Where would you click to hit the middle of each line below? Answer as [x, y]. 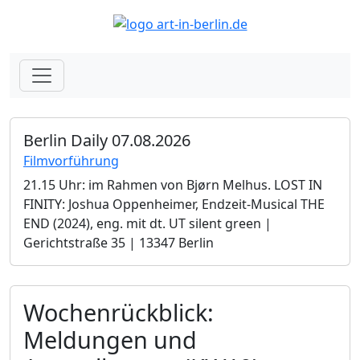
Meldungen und [110, 339]
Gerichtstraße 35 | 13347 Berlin [119, 242]
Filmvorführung [71, 160]
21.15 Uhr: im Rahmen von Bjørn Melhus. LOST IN [173, 184]
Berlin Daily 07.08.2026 [107, 140]
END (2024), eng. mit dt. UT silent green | [147, 223]
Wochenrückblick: [119, 312]
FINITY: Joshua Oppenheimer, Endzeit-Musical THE [174, 204]
